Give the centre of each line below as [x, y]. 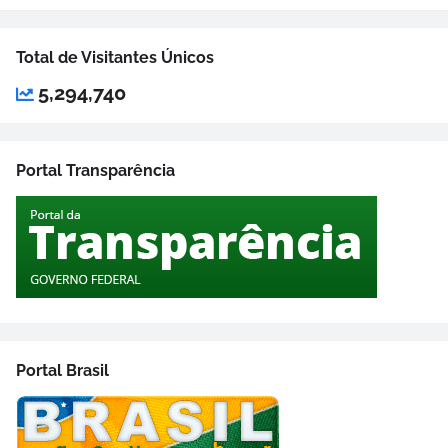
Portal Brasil [62, 371]
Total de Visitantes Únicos [115, 58]
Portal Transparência [95, 171]
